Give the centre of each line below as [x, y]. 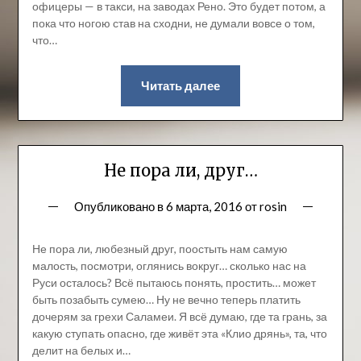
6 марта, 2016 [204, 206]
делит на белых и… [81, 350]
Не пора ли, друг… [180, 170]
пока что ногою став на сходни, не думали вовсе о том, [173, 23]
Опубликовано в [120, 206]
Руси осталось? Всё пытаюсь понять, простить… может [174, 282]
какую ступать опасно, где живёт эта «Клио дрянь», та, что [179, 333]
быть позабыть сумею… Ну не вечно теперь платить [166, 299]
